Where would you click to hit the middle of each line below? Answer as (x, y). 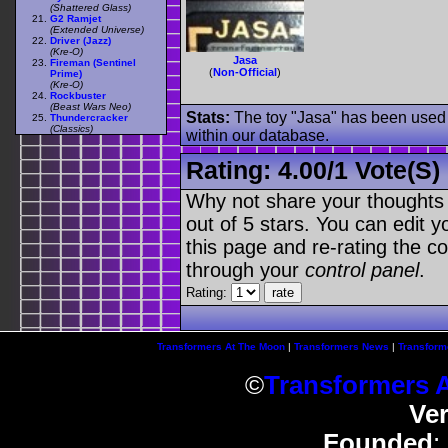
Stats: (208, 118)
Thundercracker (89, 117)
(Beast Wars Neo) (90, 106)
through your (245, 269)
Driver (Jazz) (80, 40)
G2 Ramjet (75, 18)
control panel (362, 269)
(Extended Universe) (97, 29)
